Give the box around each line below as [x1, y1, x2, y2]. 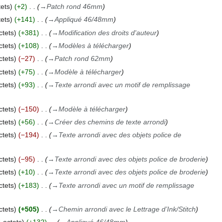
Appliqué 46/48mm [54, 15, 113, 24]
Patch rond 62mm [54, 55, 111, 63]
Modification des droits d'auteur [58, 28, 157, 37]
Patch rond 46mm [46, 2, 103, 10]
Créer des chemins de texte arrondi [54, 117, 166, 126]
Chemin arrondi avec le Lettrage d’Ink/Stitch [58, 205, 196, 213]
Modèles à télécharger [58, 42, 129, 50]
